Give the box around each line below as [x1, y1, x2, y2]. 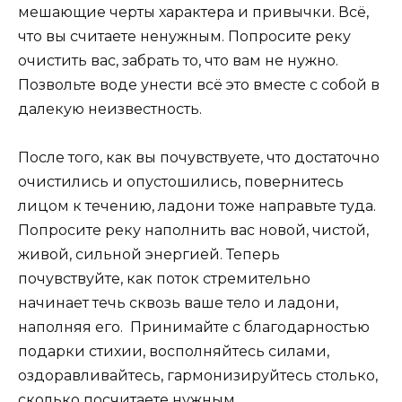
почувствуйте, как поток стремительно [18, 269, 310, 287]
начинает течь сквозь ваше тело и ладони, [18, 293, 338, 311]
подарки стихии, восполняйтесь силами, [18, 342, 329, 360]
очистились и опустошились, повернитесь [18, 172, 344, 190]
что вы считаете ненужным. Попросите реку [18, 27, 351, 45]
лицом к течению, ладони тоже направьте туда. [18, 197, 376, 214]
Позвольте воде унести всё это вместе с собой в [18, 75, 380, 93]
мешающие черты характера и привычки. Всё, [18, 3, 369, 21]
